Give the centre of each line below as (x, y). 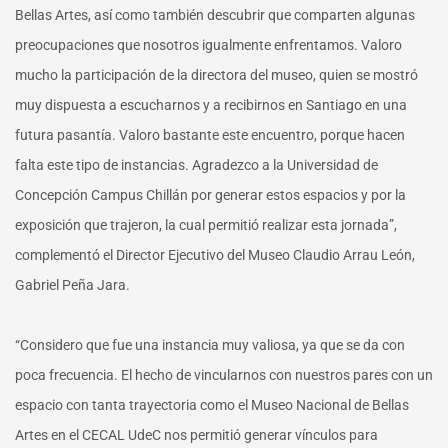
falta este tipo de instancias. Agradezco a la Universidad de (196, 165)
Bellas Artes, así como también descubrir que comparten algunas (215, 15)
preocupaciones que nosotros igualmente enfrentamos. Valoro (208, 45)
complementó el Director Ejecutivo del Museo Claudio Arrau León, (215, 255)
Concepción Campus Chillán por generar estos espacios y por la (210, 195)
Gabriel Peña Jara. (72, 285)
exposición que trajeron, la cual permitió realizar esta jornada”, (206, 225)
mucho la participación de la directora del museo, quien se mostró (216, 75)
